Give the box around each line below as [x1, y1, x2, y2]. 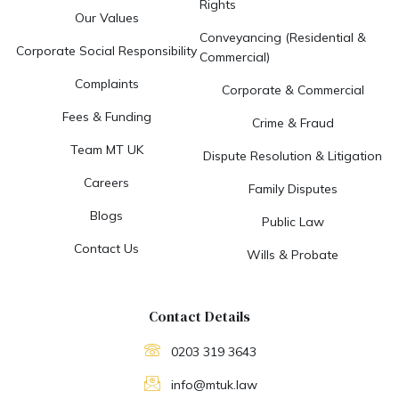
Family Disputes [248, 180, 338, 197]
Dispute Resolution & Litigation [203, 147, 382, 164]
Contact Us [74, 240, 139, 256]
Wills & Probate [247, 246, 338, 263]
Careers [84, 174, 129, 191]
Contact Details [149, 305, 250, 326]
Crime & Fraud [251, 114, 334, 131]
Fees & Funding [61, 108, 151, 125]
